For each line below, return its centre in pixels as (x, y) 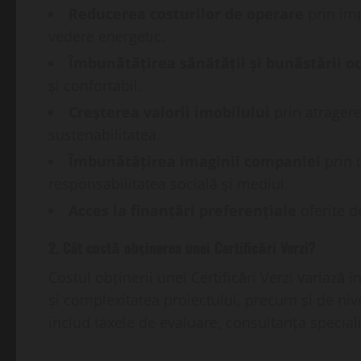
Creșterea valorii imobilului (169, 112)
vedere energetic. (107, 37)
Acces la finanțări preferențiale (183, 211)
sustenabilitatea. (104, 135)
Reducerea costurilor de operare (186, 14)
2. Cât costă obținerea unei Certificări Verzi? (182, 248)
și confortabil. (95, 86)
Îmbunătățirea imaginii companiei (195, 162)
